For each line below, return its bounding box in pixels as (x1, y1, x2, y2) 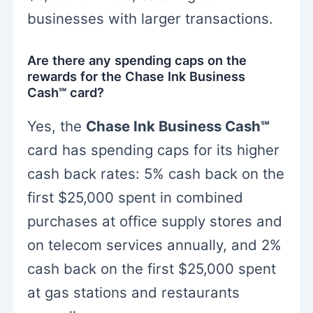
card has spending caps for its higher (27, 141, 280, 159)
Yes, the (27, 117, 87, 136)
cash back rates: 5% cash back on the (27, 165, 285, 183)
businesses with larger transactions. (27, 10, 274, 28)
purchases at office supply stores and (27, 212, 283, 231)
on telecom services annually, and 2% (27, 236, 282, 254)
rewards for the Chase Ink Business (27, 68, 246, 84)
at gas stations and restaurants (27, 284, 240, 302)
